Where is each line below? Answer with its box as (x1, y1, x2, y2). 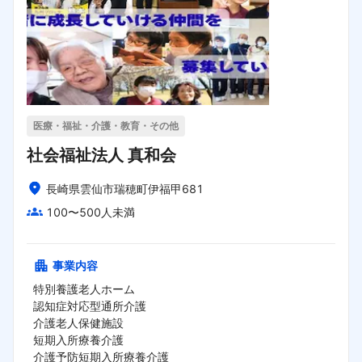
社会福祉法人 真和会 (27, 145, 176, 165)
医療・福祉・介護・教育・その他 (33, 119, 179, 132)
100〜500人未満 (46, 205, 135, 220)
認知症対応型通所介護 (33, 299, 146, 314)
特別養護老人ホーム (33, 282, 135, 297)
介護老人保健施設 (33, 316, 124, 330)
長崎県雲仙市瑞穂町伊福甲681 (46, 182, 204, 196)
